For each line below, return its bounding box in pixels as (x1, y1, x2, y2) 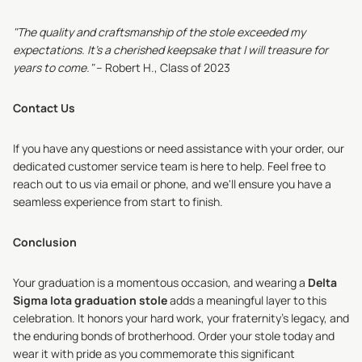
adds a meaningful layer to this (167, 293, 326, 308)
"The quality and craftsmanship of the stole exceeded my (13, 24, 305, 40)
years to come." (13, 60, 94, 75)
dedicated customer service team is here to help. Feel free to (13, 158, 326, 174)
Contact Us (13, 100, 75, 116)
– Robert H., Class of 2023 (94, 60, 230, 75)
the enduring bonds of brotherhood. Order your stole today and (13, 328, 335, 343)
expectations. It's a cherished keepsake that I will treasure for (13, 42, 328, 57)
